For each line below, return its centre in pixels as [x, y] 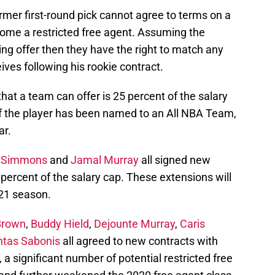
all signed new [175, 160]
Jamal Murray [105, 160]
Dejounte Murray [134, 223]
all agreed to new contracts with [139, 241]
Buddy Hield [60, 223]
